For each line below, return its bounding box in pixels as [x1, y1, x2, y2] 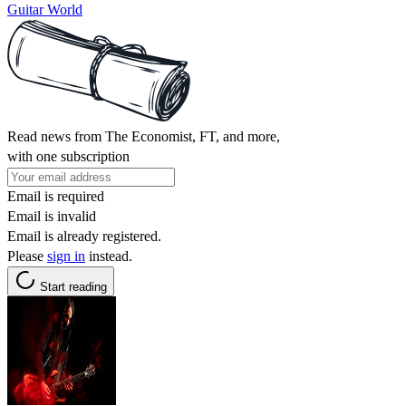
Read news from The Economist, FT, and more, [7, 128, 280, 144]
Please [7, 247, 47, 264]
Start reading [40, 279, 107, 294]
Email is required [7, 188, 104, 204]
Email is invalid [7, 208, 96, 224]
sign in [47, 247, 85, 264]
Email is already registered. [7, 227, 161, 244]
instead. [85, 247, 132, 264]
